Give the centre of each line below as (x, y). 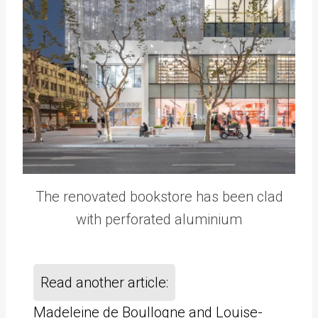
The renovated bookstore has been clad (159, 196)
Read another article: (104, 282)
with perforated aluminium (159, 219)
